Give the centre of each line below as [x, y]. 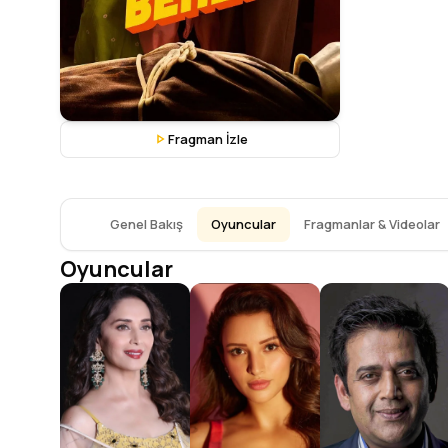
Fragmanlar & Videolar [371, 223]
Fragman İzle [208, 138]
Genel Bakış [146, 223]
